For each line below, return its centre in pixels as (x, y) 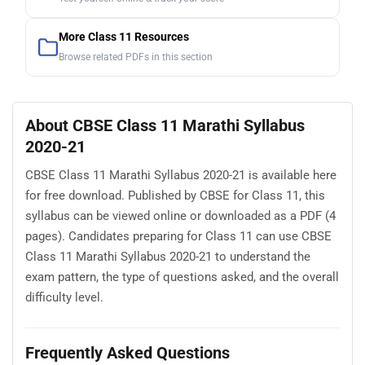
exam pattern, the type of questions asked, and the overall (182, 277)
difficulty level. (64, 297)
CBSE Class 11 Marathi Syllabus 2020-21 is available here (181, 175)
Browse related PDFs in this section (136, 57)
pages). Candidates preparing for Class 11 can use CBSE (178, 236)
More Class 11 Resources (124, 37)
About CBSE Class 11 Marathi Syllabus (165, 126)
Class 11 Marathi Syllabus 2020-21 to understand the (168, 256)
